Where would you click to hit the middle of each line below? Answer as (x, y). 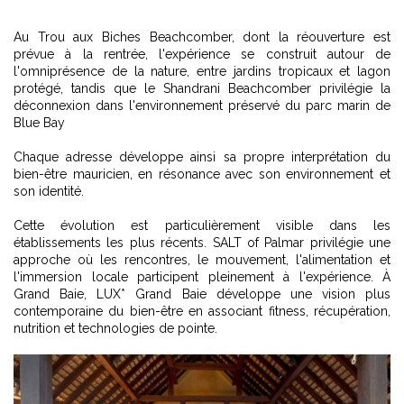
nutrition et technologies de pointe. (115, 329)
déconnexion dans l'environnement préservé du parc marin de (202, 106)
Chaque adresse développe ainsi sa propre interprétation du (202, 157)
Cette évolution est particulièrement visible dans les (202, 226)
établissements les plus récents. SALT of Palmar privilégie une (202, 243)
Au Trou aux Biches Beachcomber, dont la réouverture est (202, 37)
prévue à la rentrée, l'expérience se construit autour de (202, 55)
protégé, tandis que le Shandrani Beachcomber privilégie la (202, 89)
